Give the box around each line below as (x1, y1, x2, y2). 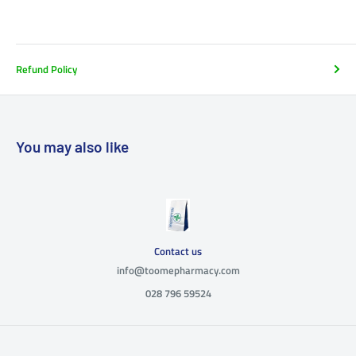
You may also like (16, 137, 129, 156)
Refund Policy (16, 60, 77, 77)
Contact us (154, 242, 202, 259)
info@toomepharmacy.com (116, 261, 240, 278)
